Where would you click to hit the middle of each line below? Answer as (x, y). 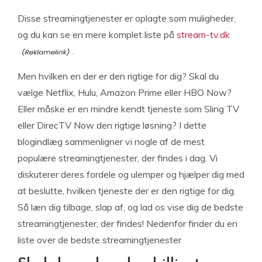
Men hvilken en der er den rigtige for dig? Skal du (118, 76)
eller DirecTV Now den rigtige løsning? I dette (112, 125)
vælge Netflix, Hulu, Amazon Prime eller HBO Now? (125, 92)
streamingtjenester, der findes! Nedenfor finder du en (127, 223)
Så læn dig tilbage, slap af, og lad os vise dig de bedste (130, 207)
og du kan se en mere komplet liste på (97, 35)
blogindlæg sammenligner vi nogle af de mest (111, 142)
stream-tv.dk (203, 35)
